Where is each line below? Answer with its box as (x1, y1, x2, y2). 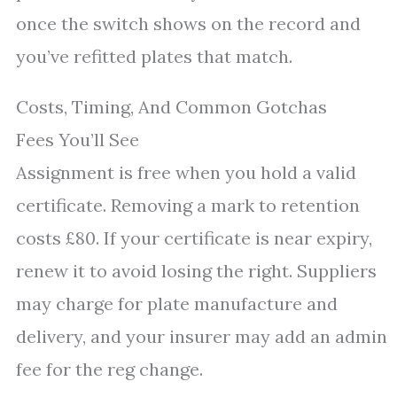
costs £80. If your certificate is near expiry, (16, 227, 372, 249)
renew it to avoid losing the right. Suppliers (16, 260, 377, 282)
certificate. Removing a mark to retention (16, 194, 360, 216)
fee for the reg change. (16, 358, 203, 380)
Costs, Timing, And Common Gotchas (16, 96, 327, 118)
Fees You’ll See (16, 128, 139, 151)
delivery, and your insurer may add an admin (16, 325, 387, 347)
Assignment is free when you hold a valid (16, 161, 356, 183)
